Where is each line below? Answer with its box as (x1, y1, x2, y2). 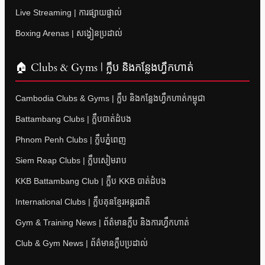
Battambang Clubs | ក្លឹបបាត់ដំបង (15, 114, 131, 124)
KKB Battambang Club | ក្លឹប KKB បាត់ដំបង (15, 176, 166, 186)
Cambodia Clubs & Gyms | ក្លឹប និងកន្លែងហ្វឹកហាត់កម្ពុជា (15, 93, 205, 104)
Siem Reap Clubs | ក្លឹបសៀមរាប (15, 156, 127, 166)
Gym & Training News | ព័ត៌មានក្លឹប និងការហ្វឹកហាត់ (15, 218, 189, 228)
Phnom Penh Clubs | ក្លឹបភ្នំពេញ (15, 135, 126, 145)
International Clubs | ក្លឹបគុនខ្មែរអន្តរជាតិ (15, 197, 150, 207)
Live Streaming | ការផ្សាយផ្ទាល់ (15, 8, 122, 18)
